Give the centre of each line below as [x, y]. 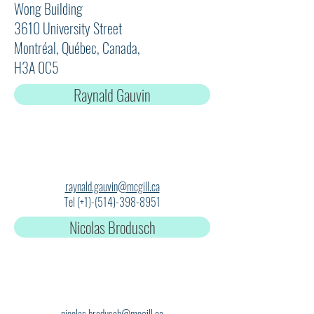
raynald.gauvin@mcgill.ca [112, 186]
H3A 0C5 [36, 67]
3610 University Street [68, 28]
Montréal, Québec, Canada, [77, 48]
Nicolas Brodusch [112, 227]
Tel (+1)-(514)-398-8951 [112, 202]
